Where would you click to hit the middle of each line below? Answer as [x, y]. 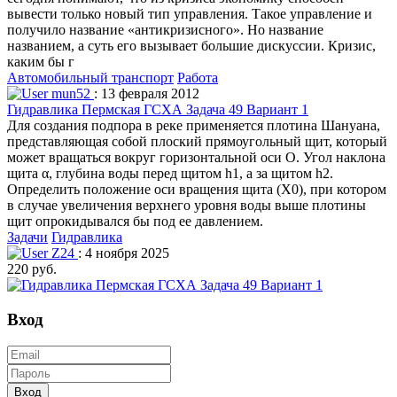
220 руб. [32, 269]
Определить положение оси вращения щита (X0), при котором [197, 189]
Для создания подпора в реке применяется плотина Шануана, [194, 125]
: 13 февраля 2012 [147, 93]
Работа [198, 77]
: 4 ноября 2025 [124, 253]
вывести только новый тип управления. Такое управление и [190, 13]
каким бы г [41, 61]
